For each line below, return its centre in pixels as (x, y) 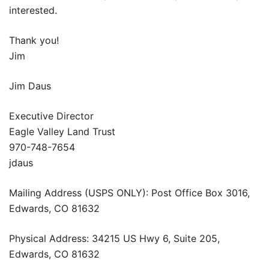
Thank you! (34, 40)
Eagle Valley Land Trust (62, 131)
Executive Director (51, 116)
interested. (33, 10)
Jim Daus (30, 86)
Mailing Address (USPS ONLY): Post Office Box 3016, (129, 192)
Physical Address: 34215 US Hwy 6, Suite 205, (114, 238)
